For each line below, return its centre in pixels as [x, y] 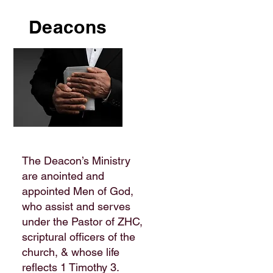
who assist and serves [76, 206]
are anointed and [63, 176]
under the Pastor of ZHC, [82, 222]
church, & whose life [71, 252]
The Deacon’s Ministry [76, 161]
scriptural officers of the [79, 237]
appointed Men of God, [78, 191]
